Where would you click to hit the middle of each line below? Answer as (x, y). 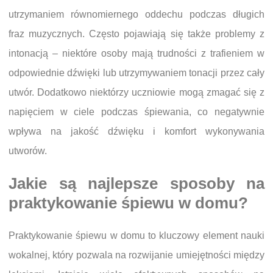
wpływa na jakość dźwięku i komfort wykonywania (136, 132)
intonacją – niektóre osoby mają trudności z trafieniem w (136, 54)
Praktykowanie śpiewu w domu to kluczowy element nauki (136, 235)
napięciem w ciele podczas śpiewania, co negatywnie (136, 112)
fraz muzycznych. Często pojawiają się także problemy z (136, 34)
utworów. (28, 151)
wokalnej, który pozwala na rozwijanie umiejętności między (136, 255)
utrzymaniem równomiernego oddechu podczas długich (136, 15)
